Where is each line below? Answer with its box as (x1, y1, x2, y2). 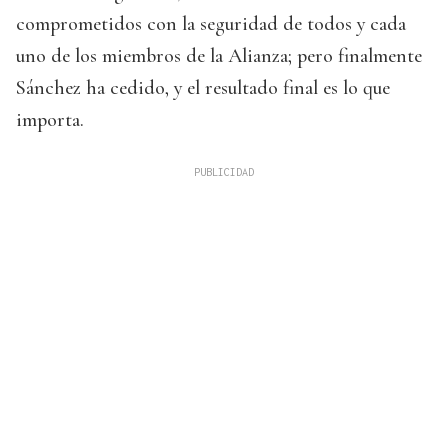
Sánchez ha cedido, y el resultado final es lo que (16, 75, 390, 100)
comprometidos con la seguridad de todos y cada (16, 11, 406, 36)
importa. (16, 107, 84, 132)
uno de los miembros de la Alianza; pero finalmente (16, 43, 422, 68)
